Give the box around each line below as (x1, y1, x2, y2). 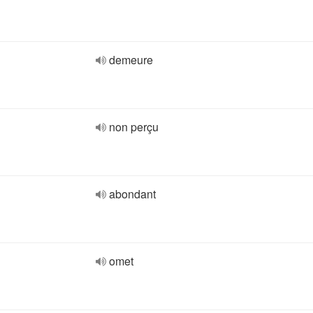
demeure (109, 52, 153, 68)
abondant (109, 186, 156, 202)
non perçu (109, 119, 159, 135)
